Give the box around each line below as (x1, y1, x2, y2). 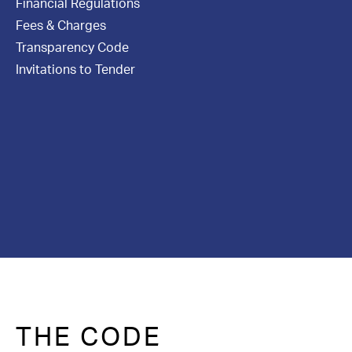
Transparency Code (16, 42, 129, 54)
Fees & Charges (16, 20, 106, 32)
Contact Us (16, 4, 95, 20)
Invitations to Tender (16, 64, 135, 76)
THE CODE (16, 324, 162, 350)
